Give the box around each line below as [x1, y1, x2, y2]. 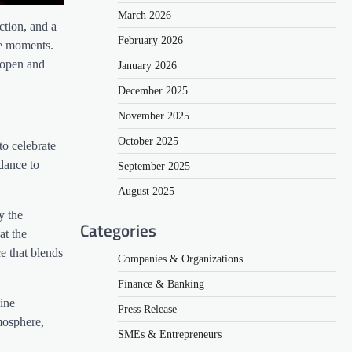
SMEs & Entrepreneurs [118, 328, 222, 340]
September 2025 [118, 159, 190, 172]
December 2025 [118, 84, 188, 97]
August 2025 [118, 185, 174, 197]
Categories [80, 217, 156, 243]
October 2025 [118, 134, 178, 147]
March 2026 [118, 9, 171, 21]
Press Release [118, 302, 177, 315]
